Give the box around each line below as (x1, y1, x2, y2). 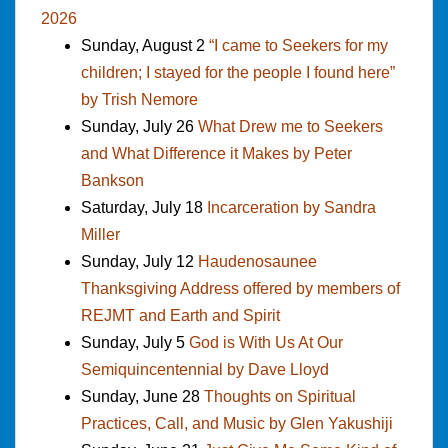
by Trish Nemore (81, 90, 198, 108)
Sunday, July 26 (81, 117, 198, 135)
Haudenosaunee (198, 252, 317, 270)
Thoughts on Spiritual (204, 387, 356, 405)
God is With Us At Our (189, 333, 343, 351)
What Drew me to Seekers (198, 117, 383, 135)
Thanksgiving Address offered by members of (81, 279, 400, 297)
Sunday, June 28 (81, 387, 204, 405)
